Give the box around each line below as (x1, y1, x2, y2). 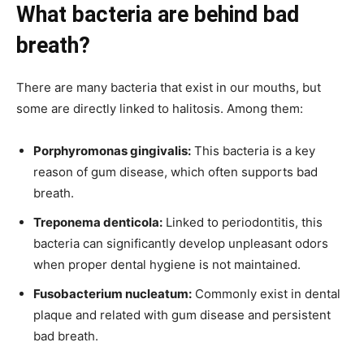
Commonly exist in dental (192, 286, 340, 302)
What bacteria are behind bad (16, 2, 299, 28)
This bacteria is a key (191, 143, 315, 159)
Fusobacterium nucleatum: (33, 286, 192, 302)
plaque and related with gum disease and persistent (33, 307, 331, 323)
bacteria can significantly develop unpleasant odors (33, 236, 328, 252)
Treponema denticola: (33, 214, 162, 231)
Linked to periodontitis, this (162, 214, 323, 231)
